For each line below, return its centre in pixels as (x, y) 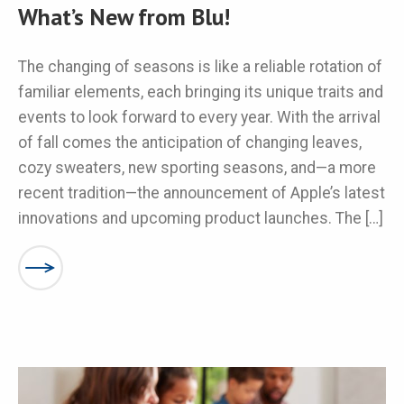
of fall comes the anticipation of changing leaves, (190, 143)
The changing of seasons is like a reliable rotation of (200, 67)
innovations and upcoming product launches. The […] (201, 219)
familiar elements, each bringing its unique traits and (201, 92)
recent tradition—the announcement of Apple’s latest (202, 193)
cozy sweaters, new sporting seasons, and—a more (197, 168)
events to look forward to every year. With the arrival (199, 118)
